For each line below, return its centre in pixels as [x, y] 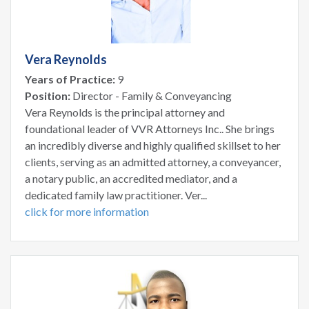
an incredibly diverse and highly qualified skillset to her [153, 145]
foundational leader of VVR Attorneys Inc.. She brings [150, 128]
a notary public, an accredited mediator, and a [131, 178]
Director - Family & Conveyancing [151, 95]
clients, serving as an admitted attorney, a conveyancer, [153, 161]
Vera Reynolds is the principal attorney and [125, 112]
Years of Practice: [70, 79]
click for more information [87, 211]
